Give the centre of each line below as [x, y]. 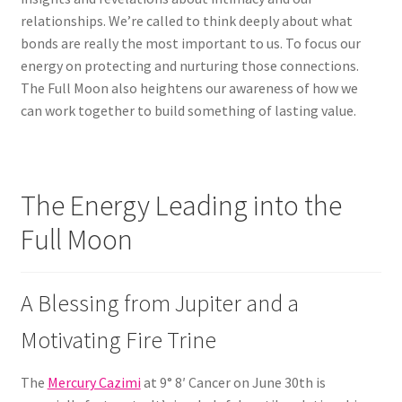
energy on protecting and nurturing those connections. [189, 66]
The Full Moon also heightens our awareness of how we [189, 88]
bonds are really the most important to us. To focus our [190, 44]
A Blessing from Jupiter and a [159, 303]
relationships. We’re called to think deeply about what [186, 21]
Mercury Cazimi [94, 382]
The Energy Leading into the [181, 205]
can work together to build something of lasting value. [188, 111]
